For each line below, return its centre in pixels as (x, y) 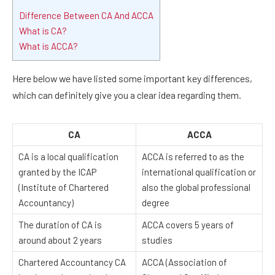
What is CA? (43, 31)
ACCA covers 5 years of (188, 225)
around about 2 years (60, 240)
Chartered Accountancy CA (72, 262)
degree (156, 203)
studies (157, 240)
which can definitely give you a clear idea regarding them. (127, 95)
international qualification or (199, 172)
